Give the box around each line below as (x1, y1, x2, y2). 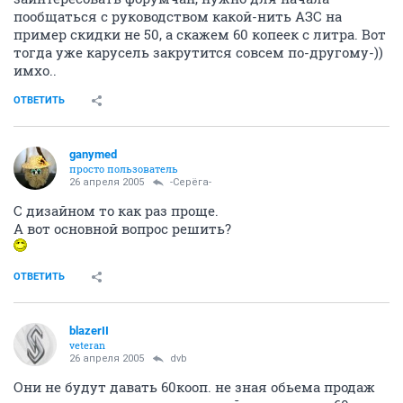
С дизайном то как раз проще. (13, 201, 219, 219)
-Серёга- (170, 175, 211, 188)
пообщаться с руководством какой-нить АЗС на (13, 6, 342, 25)
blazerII (69, 323, 109, 337)
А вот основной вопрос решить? (13, 219, 231, 237)
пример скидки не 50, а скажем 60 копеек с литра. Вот (13, 24, 386, 43)
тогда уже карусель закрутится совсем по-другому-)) (13, 42, 383, 61)
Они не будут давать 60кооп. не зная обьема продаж (13, 377, 375, 396)
